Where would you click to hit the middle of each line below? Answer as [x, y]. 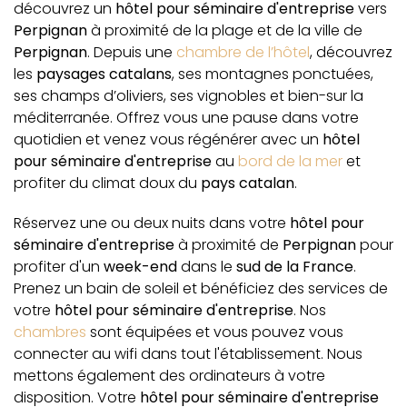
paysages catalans [104, 74]
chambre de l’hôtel [243, 52]
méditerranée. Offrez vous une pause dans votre [186, 117]
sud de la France [295, 266]
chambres [50, 332]
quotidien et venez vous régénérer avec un [168, 139]
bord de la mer [290, 161]
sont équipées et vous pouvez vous [215, 332]
